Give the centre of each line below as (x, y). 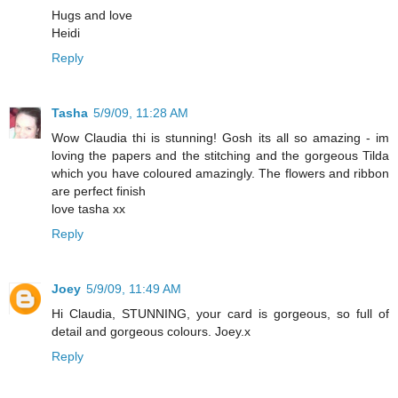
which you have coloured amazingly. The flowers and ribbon (220, 173)
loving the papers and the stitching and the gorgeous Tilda (220, 155)
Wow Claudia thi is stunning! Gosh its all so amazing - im (220, 137)
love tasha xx (88, 208)
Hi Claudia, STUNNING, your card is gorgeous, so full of (220, 313)
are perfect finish (99, 191)
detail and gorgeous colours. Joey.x (151, 331)
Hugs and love (92, 15)
